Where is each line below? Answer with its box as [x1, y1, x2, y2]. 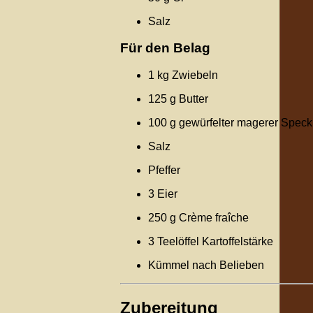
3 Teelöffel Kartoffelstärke [148, 235, 273, 248]
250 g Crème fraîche [148, 212, 249, 224]
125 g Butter [148, 93, 208, 105]
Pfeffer [148, 164, 180, 177]
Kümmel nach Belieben [148, 259, 264, 272]
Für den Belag [120, 41, 210, 56]
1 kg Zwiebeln [148, 69, 218, 82]
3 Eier [148, 188, 177, 201]
